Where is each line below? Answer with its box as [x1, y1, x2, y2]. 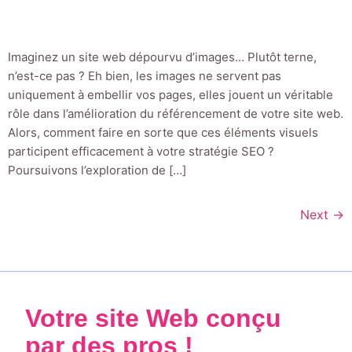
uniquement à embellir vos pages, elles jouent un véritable [8, 87, 333, 103]
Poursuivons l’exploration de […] [8, 163, 186, 178]
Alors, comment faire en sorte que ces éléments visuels [8, 125, 318, 141]
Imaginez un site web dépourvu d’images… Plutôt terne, [8, 49, 317, 65]
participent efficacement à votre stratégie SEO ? [8, 144, 274, 159]
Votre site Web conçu [25, 304, 281, 333]
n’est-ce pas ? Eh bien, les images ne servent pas [8, 68, 281, 84]
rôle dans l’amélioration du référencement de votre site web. [8, 106, 343, 122]
